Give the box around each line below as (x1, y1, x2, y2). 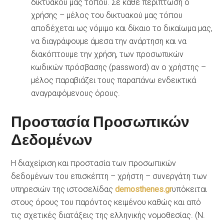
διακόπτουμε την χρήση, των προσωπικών (31, 49, 184, 59)
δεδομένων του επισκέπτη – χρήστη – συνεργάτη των (11, 171, 207, 181)
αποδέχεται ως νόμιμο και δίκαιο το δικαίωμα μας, (31, 23, 213, 33)
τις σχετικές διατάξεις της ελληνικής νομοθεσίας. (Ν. (11, 210, 205, 220)
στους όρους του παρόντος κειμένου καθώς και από (11, 197, 201, 207)
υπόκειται (172, 184, 207, 194)
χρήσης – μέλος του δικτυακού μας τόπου (31, 10, 183, 20)
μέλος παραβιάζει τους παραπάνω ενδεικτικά (31, 75, 196, 85)
